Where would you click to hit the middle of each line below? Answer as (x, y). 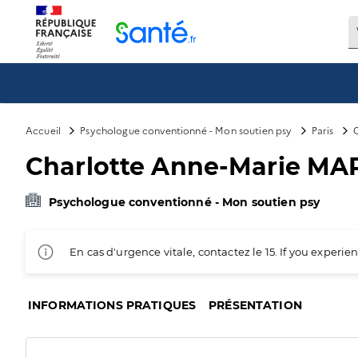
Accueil (44, 130)
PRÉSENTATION (255, 305)
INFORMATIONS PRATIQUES (112, 305)
